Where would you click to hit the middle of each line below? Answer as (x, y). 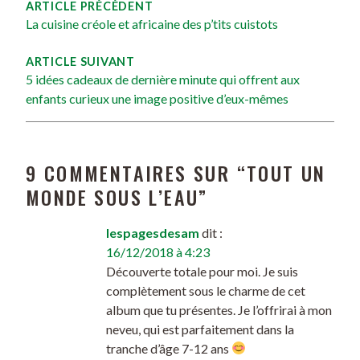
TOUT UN (286, 172)
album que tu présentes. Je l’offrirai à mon (219, 309)
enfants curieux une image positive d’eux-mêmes (157, 98)
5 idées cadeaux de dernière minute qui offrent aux (163, 79)
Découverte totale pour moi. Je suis (202, 271)
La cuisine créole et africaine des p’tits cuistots (152, 23)
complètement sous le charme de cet (206, 290)
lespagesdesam (153, 232)
